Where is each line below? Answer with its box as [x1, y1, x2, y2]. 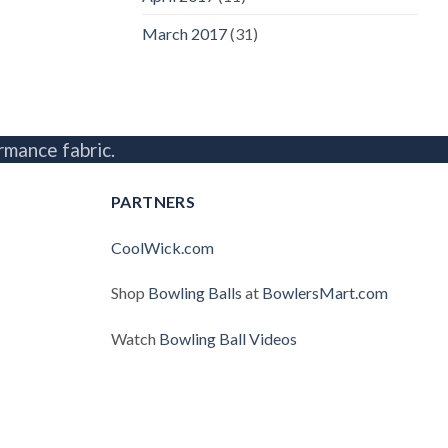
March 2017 [142, 23, 227, 43]
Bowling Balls [148, 283, 242, 303]
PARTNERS [111, 191, 196, 211]
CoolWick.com [111, 237, 214, 257]
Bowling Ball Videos [159, 329, 297, 349]
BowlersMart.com [262, 283, 388, 303]
